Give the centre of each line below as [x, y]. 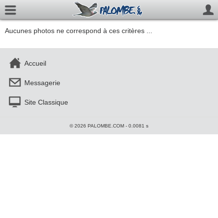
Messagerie [42, 83]
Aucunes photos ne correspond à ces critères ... [79, 31]
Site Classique [46, 102]
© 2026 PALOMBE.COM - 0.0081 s [109, 126]
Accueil [35, 63]
